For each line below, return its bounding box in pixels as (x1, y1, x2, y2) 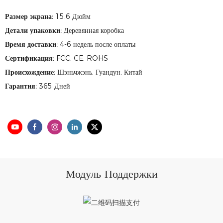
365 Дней (39, 82, 70, 91)
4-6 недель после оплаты (60, 40, 135, 49)
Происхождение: (5, 68, 57, 77)
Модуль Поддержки (65, 167, 158, 181)
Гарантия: (5, 82, 39, 91)
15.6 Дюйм (55, 12, 91, 21)
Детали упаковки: (5, 26, 64, 35)
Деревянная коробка (64, 26, 124, 35)
